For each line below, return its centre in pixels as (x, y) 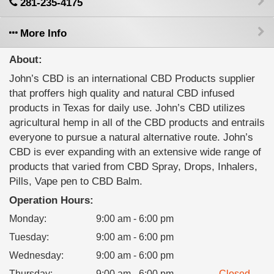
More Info (42, 33)
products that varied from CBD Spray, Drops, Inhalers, (133, 167)
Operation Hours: (51, 200)
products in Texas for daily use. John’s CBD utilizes (127, 108)
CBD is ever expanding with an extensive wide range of (135, 152)
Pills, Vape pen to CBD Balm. (76, 181)
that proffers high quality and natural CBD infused (122, 93)
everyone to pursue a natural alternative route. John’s (131, 137)
